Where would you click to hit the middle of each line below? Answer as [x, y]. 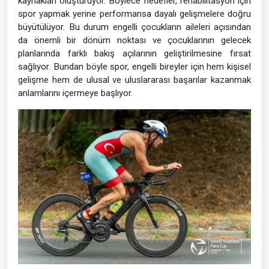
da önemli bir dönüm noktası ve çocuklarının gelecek [134, 40]
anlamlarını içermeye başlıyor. [75, 93]
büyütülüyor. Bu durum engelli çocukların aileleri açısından [134, 27]
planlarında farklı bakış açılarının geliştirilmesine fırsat [134, 53]
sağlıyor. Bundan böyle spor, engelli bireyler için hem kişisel [134, 66]
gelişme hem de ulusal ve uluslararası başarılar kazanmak [134, 80]
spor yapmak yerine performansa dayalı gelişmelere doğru [134, 14]
